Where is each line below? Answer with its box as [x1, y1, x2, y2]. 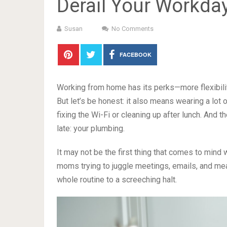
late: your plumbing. [57, 123, 125, 133]
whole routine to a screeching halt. [57, 174, 177, 184]
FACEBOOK [119, 50, 152, 58]
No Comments [111, 24, 154, 32]
